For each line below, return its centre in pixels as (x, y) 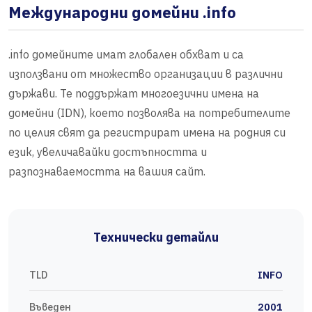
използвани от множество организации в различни (146, 74)
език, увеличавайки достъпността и (108, 152)
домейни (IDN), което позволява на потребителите (149, 113)
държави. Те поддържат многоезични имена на (134, 94)
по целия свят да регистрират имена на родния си (147, 133)
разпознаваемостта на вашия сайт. (107, 172)
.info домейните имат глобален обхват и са (126, 55)
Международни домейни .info (122, 13)
